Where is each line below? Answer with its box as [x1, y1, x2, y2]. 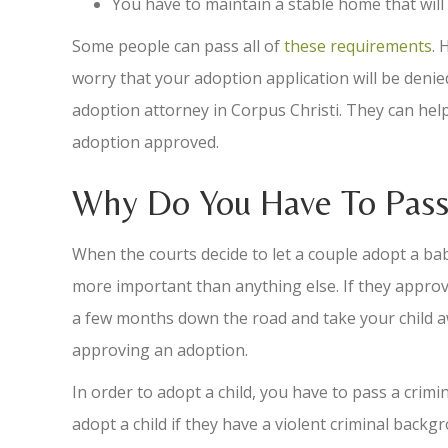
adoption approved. [72, 131, 219, 153]
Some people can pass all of [72, 35, 284, 57]
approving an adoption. [72, 339, 248, 361]
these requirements [284, 35, 432, 57]
